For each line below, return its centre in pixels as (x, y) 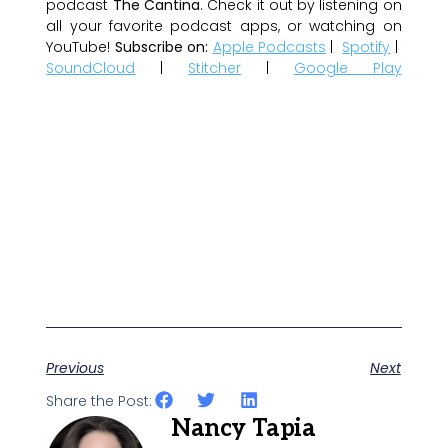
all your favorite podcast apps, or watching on (224, 25)
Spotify (366, 46)
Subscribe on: (161, 46)
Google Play (347, 67)
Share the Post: (99, 401)
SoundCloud (91, 67)
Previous (75, 368)
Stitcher (215, 67)
